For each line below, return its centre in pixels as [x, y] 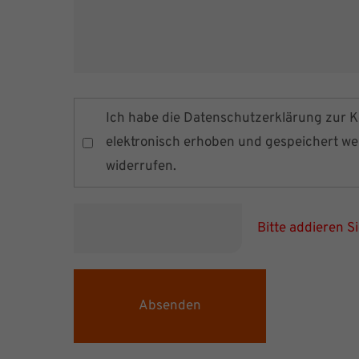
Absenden [170, 307]
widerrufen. [141, 167]
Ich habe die [145, 119]
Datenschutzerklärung [253, 119]
